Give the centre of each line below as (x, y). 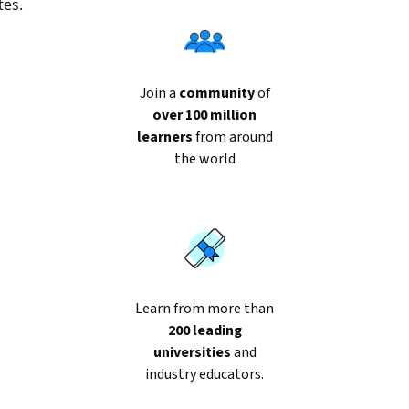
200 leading (204, 330)
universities (192, 352)
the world (204, 159)
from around (232, 137)
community (216, 93)
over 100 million (204, 115)
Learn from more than (204, 309)
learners (164, 137)
